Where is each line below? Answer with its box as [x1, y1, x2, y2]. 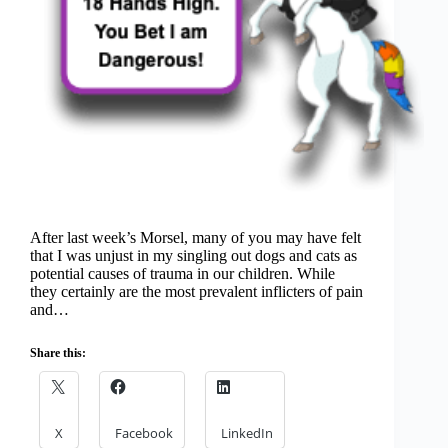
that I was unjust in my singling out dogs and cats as [30, 247, 357, 265]
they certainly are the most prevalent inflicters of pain [30, 283, 363, 301]
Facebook [115, 424, 173, 443]
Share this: [30, 346, 86, 361]
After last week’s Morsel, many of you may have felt [30, 229, 361, 247]
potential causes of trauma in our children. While [30, 265, 335, 283]
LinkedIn [221, 424, 273, 443]
